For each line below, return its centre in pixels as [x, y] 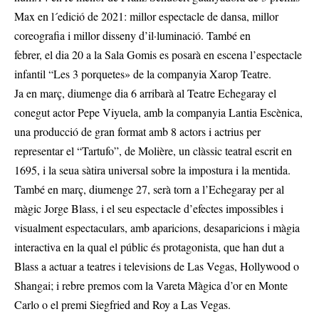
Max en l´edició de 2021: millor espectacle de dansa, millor [146, 16]
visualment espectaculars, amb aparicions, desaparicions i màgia [157, 228]
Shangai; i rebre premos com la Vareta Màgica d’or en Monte [151, 286]
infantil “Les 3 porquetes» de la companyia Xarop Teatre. [143, 74]
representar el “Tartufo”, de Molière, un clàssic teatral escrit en [153, 151]
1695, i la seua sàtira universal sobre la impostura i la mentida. [152, 170]
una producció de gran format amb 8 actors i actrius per [137, 132]
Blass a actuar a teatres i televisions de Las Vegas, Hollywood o [157, 266]
